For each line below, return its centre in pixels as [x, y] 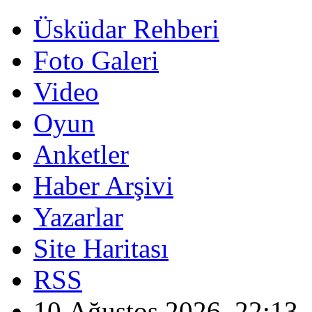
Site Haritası [101, 248]
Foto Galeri [96, 60]
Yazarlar [78, 217]
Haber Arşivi [103, 186]
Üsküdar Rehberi [126, 29]
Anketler [81, 154]
